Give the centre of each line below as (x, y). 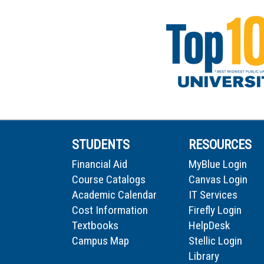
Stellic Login (215, 241)
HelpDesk (209, 226)
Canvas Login (218, 180)
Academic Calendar (114, 195)
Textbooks (95, 226)
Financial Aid (100, 164)
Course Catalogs (109, 180)
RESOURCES (220, 145)
